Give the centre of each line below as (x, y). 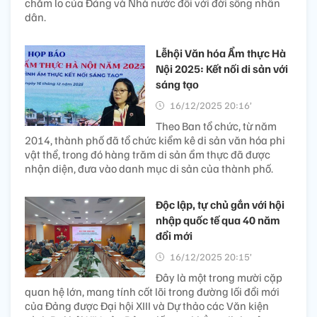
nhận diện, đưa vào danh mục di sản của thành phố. (149, 169)
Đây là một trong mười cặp (219, 278)
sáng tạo (177, 85)
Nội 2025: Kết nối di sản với (222, 69)
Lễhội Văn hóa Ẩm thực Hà (221, 53)
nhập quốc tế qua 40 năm (218, 220)
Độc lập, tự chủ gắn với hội (220, 205)
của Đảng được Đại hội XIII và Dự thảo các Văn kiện (147, 306)
